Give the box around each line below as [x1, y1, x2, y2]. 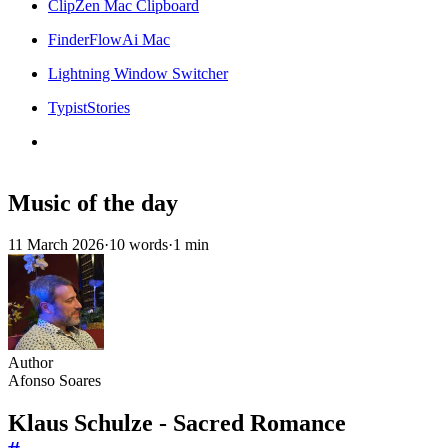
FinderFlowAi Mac [48, 30, 170, 48]
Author [8, 354, 53, 372]
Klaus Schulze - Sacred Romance [8, 410, 346, 437]
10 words [109, 236, 168, 254]
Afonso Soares [8, 372, 101, 390]
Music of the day [8, 189, 178, 216]
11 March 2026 [8, 236, 104, 254]
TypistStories [48, 98, 130, 116]
